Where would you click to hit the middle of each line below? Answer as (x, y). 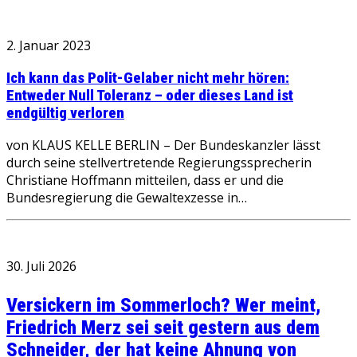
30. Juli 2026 (41, 267)
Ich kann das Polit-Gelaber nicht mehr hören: (148, 78)
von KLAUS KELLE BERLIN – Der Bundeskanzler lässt (163, 145)
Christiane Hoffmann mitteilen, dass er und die (145, 180)
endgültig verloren (65, 113)
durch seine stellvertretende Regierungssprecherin (159, 163)
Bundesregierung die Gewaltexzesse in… (127, 198)
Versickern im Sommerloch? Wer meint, (164, 306)
